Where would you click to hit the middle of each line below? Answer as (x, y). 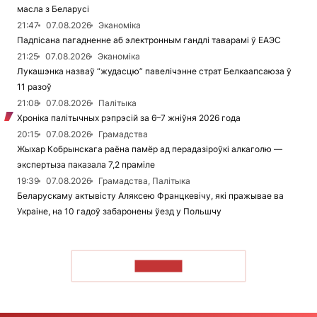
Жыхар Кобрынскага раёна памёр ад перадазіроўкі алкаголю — (150, 149)
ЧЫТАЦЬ (158, 266)
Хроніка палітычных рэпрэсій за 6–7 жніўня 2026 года (129, 118)
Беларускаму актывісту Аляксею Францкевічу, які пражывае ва (150, 196)
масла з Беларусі (53, 9)
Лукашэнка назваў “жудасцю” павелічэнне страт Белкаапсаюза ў (154, 71)
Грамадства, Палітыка (144, 181)
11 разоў (34, 87)
